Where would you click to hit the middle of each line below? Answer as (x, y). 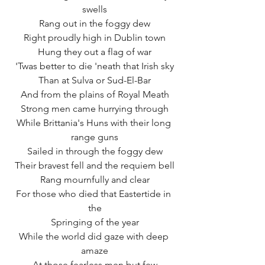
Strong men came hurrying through (95, 108)
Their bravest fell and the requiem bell (95, 165)
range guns (95, 137)
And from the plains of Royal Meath (95, 94)
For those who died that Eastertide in (95, 193)
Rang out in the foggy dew (95, 23)
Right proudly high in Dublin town (95, 37)
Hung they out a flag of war (95, 51)
